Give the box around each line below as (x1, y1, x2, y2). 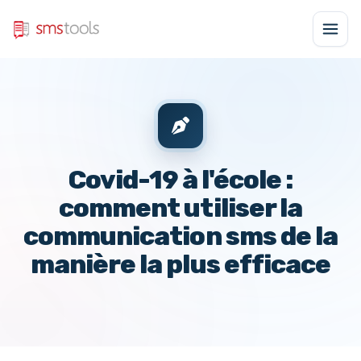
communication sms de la (23, 221, 338, 251)
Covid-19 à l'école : (68, 164, 293, 195)
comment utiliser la (59, 193, 302, 223)
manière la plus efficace (31, 249, 330, 280)
